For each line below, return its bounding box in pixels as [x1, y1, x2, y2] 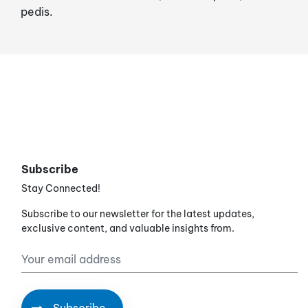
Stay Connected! [21, 181, 100, 195]
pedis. [21, 4, 53, 19]
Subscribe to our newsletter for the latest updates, [21, 207, 254, 220]
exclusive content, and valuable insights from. [21, 221, 234, 234]
